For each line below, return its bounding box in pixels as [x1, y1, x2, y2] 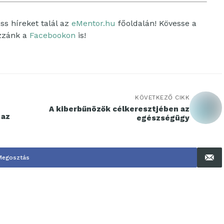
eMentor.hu [71, 18, 115, 28]
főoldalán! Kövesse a [115, 18, 196, 28]
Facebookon [29, 30, 75, 40]
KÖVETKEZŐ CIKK [135, 94, 189, 101]
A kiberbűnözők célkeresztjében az [49, 104, 189, 113]
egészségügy [136, 113, 189, 122]
